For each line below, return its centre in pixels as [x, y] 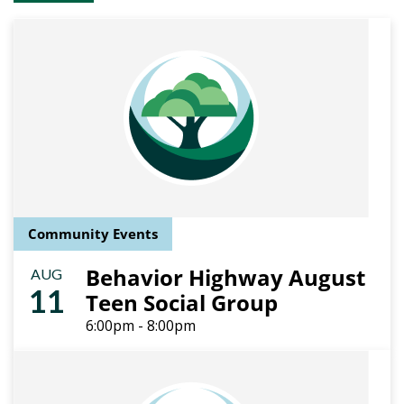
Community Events [93, 234]
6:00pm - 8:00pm [141, 326]
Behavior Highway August [225, 277]
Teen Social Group [182, 303]
